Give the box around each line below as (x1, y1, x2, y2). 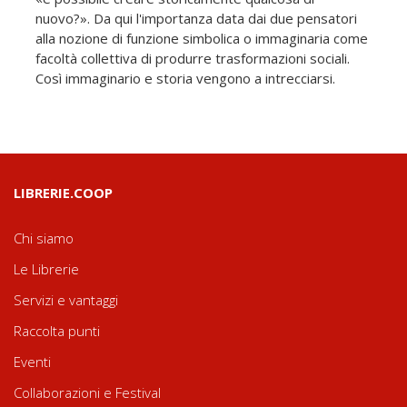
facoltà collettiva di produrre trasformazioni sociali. (35, 48, 350, 67)
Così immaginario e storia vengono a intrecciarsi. (35, 68, 335, 87)
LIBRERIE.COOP (14, 183, 113, 202)
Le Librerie (14, 259, 79, 278)
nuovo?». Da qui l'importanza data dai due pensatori (35, 8, 357, 27)
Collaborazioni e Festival (14, 382, 161, 402)
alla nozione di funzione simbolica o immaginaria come (35, 28, 368, 47)
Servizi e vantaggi (14, 290, 118, 309)
